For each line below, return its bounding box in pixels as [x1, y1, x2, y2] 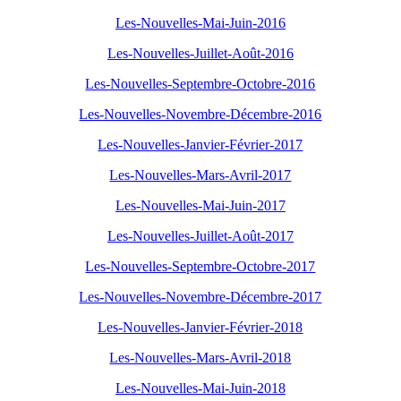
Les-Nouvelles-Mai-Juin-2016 [115, 15, 286, 31]
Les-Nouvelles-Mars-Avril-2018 [109, 350, 292, 366]
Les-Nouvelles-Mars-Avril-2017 [109, 167, 292, 183]
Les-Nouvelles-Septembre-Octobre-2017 [85, 259, 316, 275]
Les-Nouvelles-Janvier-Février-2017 [98, 137, 303, 153]
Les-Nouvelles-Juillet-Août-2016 [107, 46, 294, 62]
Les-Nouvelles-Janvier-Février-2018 [98, 320, 303, 336]
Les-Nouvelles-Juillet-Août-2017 [107, 228, 294, 244]
